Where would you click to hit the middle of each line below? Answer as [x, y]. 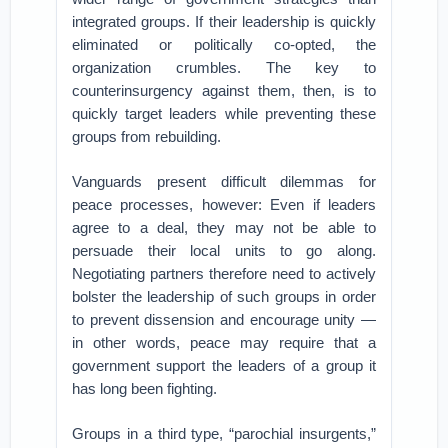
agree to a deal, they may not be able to [224, 227]
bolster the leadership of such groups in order [224, 296]
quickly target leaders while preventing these [224, 113]
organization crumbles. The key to [224, 67]
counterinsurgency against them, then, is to [224, 90]
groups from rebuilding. [147, 136]
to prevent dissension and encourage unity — [224, 319]
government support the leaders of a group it [224, 365]
